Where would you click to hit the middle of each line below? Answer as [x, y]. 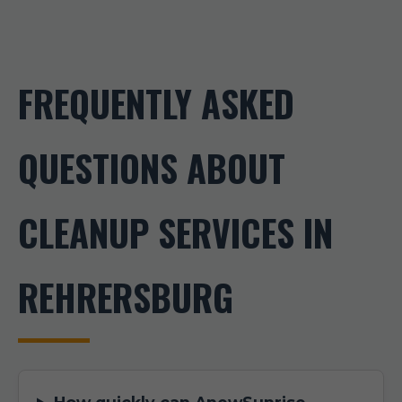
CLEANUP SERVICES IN [175, 232]
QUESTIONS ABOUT [152, 168]
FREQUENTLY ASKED [156, 103]
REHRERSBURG [126, 297]
